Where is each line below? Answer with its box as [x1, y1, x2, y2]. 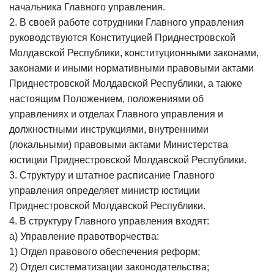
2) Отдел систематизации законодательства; [9, 262, 209, 272]
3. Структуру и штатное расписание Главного [9, 170, 215, 180]
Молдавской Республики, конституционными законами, [9, 48, 259, 58]
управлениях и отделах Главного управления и [9, 109, 223, 119]
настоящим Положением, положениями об [9, 94, 204, 104]
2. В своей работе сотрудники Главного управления [9, 17, 244, 28]
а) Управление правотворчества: [9, 231, 159, 242]
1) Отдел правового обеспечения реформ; [9, 246, 200, 257]
